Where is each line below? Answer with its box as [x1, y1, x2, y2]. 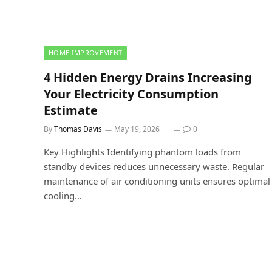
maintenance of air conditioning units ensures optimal [44, 174, 270, 187]
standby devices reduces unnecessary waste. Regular [44, 160, 264, 172]
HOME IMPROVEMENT [49, 47, 123, 57]
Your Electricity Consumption [44, 85, 219, 102]
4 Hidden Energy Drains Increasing [44, 69, 252, 86]
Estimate [44, 101, 98, 118]
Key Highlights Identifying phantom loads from [44, 145, 241, 158]
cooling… [44, 189, 82, 202]
